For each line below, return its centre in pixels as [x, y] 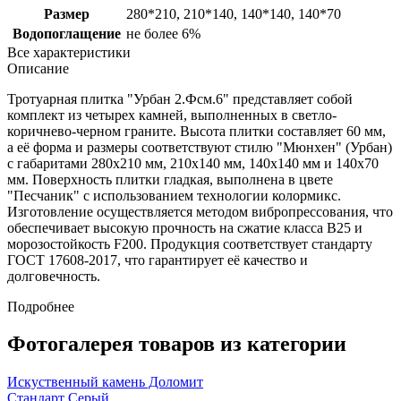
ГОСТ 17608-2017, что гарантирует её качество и [158, 260]
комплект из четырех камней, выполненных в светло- [172, 115]
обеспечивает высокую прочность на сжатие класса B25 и [185, 227]
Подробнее [41, 306]
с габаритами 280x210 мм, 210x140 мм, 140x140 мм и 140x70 [193, 163]
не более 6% [163, 33]
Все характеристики [69, 52]
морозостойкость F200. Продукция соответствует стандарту [190, 243]
